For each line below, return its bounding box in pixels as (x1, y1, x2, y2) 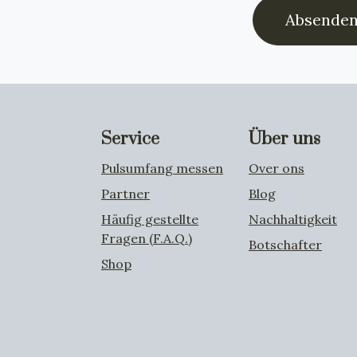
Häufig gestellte (101, 211, 198, 227)
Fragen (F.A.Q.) (101, 230, 192, 246)
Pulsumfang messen (101, 160, 223, 176)
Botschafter (249, 237, 322, 253)
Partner (101, 186, 150, 202)
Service (101, 128, 159, 150)
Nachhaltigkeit (249, 211, 337, 227)
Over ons (249, 160, 304, 176)
